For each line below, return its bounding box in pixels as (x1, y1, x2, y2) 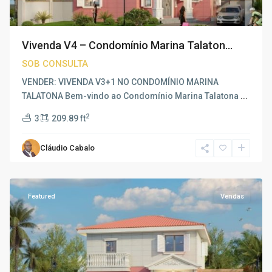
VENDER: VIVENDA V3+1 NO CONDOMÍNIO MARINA (22, 77, 219, 87)
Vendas (220, 192, 244, 200)
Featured (28, 192, 55, 200)
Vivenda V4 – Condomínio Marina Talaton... (22, 39, 233, 52)
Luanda (22, 161, 51, 171)
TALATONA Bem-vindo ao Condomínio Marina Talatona (22, 91, 240, 101)
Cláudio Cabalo (40, 143, 95, 152)
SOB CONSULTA (22, 58, 88, 69)
